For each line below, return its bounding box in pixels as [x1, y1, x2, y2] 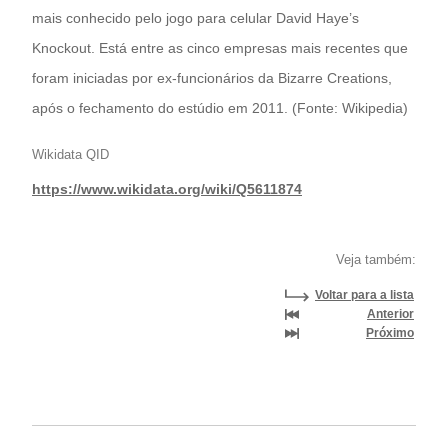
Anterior [367, 307, 414, 322]
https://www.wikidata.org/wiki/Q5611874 [32, 181, 302, 198]
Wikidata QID [32, 147, 109, 163]
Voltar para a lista [315, 288, 414, 303]
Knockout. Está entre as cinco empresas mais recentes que [32, 40, 408, 57]
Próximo [366, 326, 414, 341]
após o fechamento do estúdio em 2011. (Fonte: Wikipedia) [32, 100, 408, 117]
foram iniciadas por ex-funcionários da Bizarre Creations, [32, 70, 392, 87]
